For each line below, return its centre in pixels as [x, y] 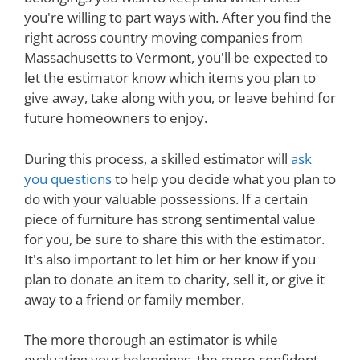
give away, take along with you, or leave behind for [180, 98]
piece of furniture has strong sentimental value [170, 219]
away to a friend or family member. [134, 299]
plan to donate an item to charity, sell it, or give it [174, 279]
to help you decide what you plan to [224, 178]
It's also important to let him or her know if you [170, 259]
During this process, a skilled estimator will [157, 158]
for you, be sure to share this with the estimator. [174, 239]
